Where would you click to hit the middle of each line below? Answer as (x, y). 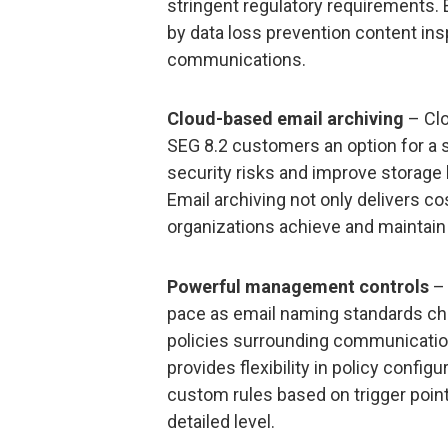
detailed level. (221, 421)
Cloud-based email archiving (285, 119)
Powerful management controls (298, 286)
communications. (236, 59)
